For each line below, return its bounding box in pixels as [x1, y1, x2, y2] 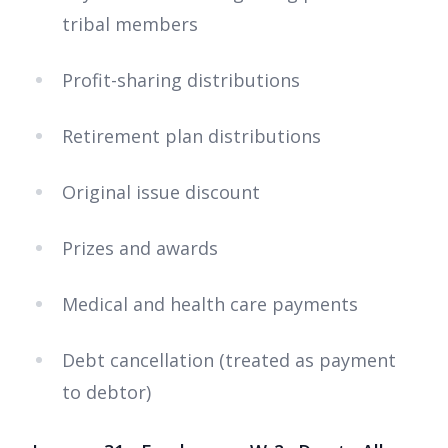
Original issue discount [62, 180, 260, 205]
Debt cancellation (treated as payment [62, 348, 396, 373]
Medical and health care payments [62, 292, 358, 317]
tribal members [62, 12, 198, 37]
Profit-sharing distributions [62, 68, 300, 93]
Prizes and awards [62, 236, 218, 261]
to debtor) [62, 380, 151, 405]
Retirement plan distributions [62, 124, 321, 149]
